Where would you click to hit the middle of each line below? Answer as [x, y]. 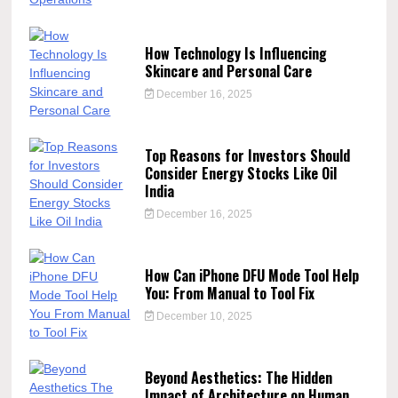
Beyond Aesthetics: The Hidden [238, 377]
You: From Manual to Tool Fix [229, 293]
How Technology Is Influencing [235, 53]
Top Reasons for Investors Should [247, 155]
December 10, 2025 [203, 316]
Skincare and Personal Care [228, 71]
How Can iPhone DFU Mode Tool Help [251, 275]
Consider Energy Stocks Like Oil [240, 173]
